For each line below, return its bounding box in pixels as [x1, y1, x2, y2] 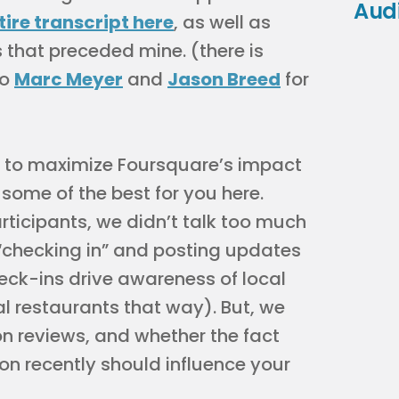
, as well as [174, 10, 271, 35]
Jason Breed [167, 67, 281, 92]
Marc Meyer [14, 67, 123, 92]
